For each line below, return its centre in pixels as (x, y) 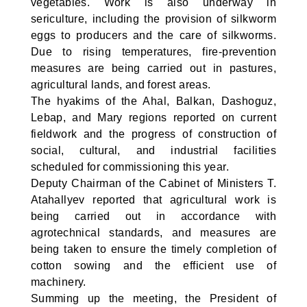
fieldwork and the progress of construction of (153, 134)
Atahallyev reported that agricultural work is (153, 200)
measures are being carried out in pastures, (153, 68)
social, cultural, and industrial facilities (153, 150)
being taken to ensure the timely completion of (153, 249)
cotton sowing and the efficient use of (153, 266)
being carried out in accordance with (153, 216)
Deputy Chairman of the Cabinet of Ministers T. (153, 183)
